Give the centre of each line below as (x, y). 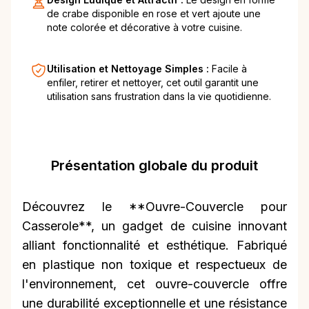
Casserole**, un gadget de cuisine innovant (154, 226)
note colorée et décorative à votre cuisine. (144, 28)
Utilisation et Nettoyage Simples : (129, 69)
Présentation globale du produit (154, 166)
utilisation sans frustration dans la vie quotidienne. (159, 97)
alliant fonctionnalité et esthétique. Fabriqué (154, 246)
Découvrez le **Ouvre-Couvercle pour (154, 207)
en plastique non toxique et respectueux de (154, 265)
